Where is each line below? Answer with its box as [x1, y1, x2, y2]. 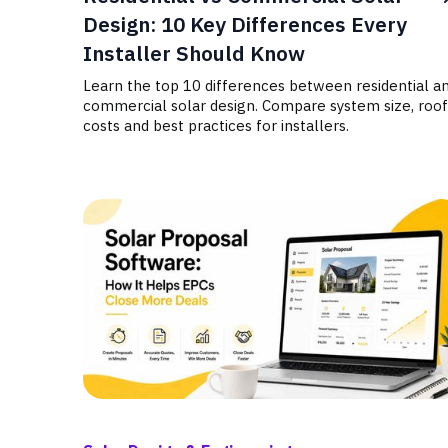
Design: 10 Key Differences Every [83, 11, 407, 38]
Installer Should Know [83, 40, 305, 67]
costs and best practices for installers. [83, 116, 349, 135]
